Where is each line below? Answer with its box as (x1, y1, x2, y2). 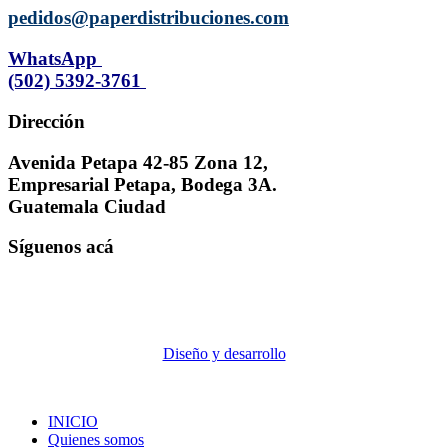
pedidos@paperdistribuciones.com (8, 7, 289, 29)
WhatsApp (8, 48, 102, 70)
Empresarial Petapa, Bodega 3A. (8, 173, 277, 195)
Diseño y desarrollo (162, 345, 286, 362)
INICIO (48, 413, 98, 430)
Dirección (8, 110, 85, 132)
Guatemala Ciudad (8, 195, 166, 217)
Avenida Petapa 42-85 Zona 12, (8, 151, 268, 173)
